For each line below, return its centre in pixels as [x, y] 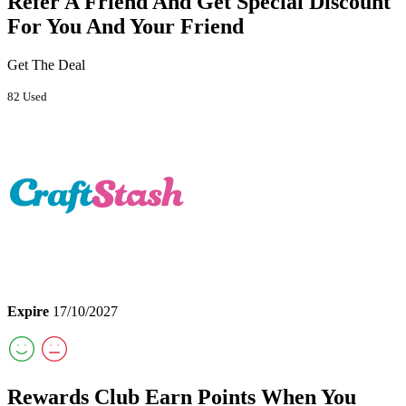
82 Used [27, 96]
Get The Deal [46, 64]
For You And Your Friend [126, 26]
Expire [28, 311]
